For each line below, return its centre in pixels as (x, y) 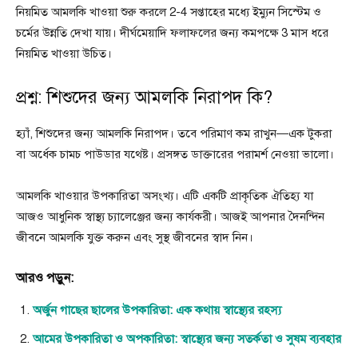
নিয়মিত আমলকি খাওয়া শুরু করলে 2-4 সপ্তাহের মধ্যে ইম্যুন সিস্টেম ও (169, 12)
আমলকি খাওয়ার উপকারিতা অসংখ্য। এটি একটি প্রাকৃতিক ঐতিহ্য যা (165, 195)
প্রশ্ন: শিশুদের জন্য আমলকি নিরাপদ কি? (144, 97)
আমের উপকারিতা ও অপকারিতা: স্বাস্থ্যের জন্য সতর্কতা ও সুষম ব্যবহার (187, 338)
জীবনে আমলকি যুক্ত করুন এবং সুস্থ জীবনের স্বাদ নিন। (135, 237)
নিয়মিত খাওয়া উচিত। (64, 53)
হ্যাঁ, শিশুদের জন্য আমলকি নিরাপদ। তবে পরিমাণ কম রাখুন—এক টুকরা (174, 133)
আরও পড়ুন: (45, 278)
